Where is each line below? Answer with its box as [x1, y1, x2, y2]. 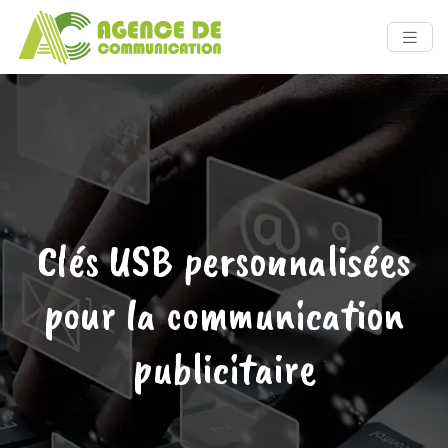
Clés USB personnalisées [37, 232, 411, 289]
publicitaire [132, 340, 316, 397]
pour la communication [44, 286, 404, 343]
